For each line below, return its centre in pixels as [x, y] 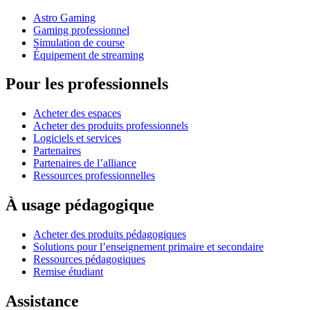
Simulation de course [79, 42]
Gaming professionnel [81, 30]
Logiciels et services [77, 138]
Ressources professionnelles [94, 176]
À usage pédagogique [80, 205]
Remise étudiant [68, 272]
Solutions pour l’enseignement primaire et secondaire [148, 247]
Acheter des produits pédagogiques [110, 235]
